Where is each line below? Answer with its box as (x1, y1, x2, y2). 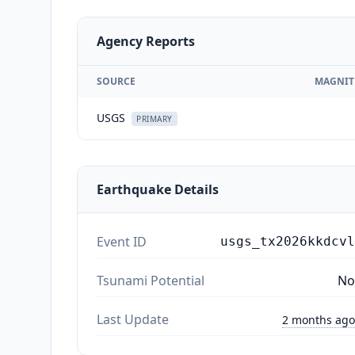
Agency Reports (97, 32, 195, 50)
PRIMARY (136, 113, 173, 124)
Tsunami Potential (97, 271, 204, 289)
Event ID (97, 232, 147, 250)
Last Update (97, 310, 169, 328)
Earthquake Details (97, 180, 219, 198)
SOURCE (97, 74, 136, 88)
